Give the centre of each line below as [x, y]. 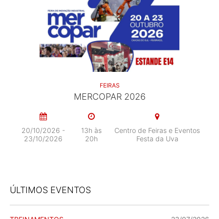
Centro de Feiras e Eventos [157, 130]
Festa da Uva [157, 139]
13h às [91, 130]
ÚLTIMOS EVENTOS [50, 190]
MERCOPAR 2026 [109, 97]
